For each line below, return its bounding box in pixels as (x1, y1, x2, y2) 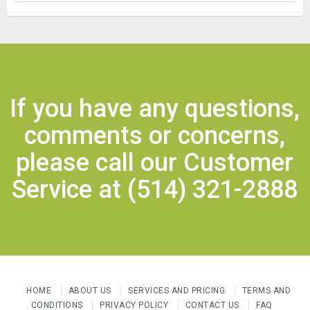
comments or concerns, (24, 120, 286, 150)
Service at (12, 174, 128, 204)
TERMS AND (241, 285, 291, 295)
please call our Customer (16, 147, 294, 177)
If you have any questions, (10, 93, 300, 123)
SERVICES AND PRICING (128, 285, 225, 295)
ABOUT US (68, 285, 111, 295)
